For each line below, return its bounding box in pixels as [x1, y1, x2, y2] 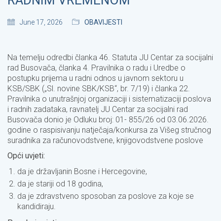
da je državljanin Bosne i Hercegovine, [17, 167, 147, 177]
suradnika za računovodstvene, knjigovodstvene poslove [7, 136, 203, 146]
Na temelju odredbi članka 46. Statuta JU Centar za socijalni [7, 53, 213, 63]
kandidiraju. [17, 202, 56, 212]
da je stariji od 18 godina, [17, 179, 103, 189]
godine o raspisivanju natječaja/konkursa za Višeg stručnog [7, 125, 211, 135]
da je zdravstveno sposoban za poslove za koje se [17, 191, 194, 201]
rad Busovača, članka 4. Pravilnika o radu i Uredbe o [7, 63, 185, 73]
